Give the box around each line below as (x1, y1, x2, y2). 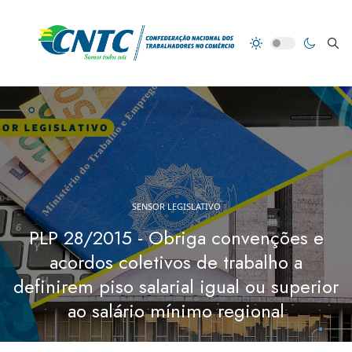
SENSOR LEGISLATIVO (131, 200, 221, 213)
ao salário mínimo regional (68, 297, 284, 325)
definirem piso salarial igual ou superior (13, 273, 339, 301)
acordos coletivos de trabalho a (49, 248, 302, 277)
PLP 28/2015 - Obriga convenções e (28, 224, 324, 252)
